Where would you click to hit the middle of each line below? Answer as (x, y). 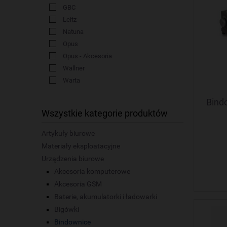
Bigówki (67, 210)
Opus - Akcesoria (87, 56)
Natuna (73, 32)
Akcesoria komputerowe (92, 172)
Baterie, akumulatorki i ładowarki (106, 197)
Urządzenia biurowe (73, 159)
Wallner (74, 68)
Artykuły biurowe (68, 134)
